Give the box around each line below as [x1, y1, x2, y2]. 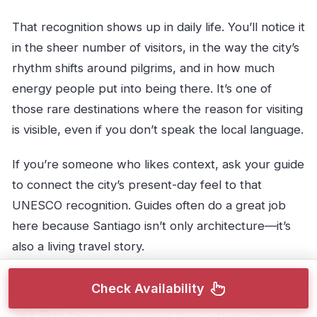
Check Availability [91, 281, 204, 296]
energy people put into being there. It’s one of [11, 81, 272, 96]
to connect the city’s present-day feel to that [11, 178, 262, 192]
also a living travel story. [11, 239, 144, 254]
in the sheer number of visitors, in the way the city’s [11, 40, 299, 55]
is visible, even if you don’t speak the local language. [11, 122, 304, 137]
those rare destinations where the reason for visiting [11, 102, 303, 117]
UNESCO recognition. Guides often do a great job [11, 198, 286, 213]
